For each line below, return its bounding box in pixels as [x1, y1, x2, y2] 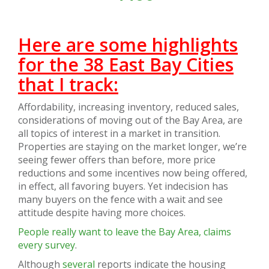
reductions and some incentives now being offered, [18, 166, 247, 180]
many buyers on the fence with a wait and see [18, 193, 223, 206]
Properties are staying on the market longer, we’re [18, 140, 247, 153]
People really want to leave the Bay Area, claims [18, 225, 231, 238]
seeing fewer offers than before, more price [18, 153, 216, 166]
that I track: [18, 72, 118, 97]
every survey [18, 238, 75, 252]
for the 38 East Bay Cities [18, 52, 234, 77]
